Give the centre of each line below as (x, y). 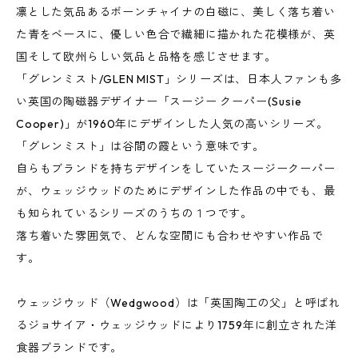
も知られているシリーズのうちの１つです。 (134, 213)
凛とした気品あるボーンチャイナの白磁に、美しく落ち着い (176, 12)
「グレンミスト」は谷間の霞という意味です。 (140, 146)
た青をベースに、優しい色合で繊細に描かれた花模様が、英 (176, 34)
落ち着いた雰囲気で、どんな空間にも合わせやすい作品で (170, 236)
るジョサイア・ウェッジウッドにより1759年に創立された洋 (177, 325)
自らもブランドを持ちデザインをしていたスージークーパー (176, 169)
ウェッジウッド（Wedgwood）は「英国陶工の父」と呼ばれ (178, 303)
